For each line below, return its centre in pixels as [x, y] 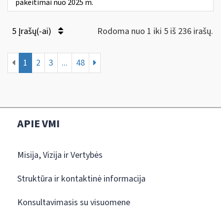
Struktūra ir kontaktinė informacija [81, 179]
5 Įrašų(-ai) [33, 31]
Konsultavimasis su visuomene [74, 202]
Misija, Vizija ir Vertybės [60, 155]
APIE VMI [38, 124]
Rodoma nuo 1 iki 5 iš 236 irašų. [155, 31]
